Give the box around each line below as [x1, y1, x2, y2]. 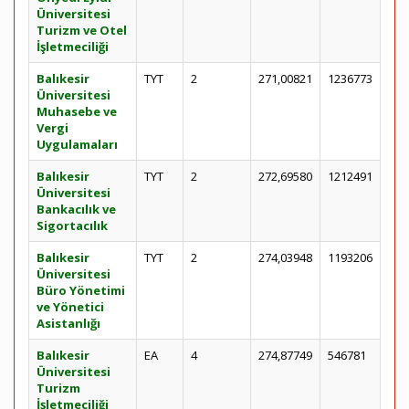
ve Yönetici [37, 299, 104, 315]
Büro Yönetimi [37, 282, 125, 299]
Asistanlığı [37, 315, 100, 331]
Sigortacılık [37, 217, 108, 234]
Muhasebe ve [37, 103, 117, 120]
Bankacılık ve [37, 201, 116, 217]
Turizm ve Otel [37, 22, 127, 38]
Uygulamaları [37, 136, 118, 152]
